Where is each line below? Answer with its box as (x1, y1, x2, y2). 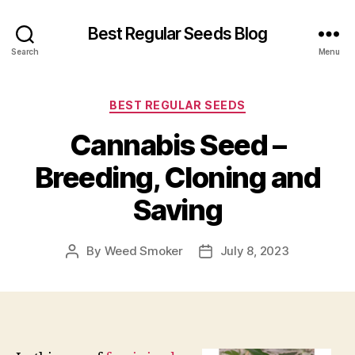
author (71, 261, 109, 277)
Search (11, 46, 39, 56)
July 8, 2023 (219, 242, 289, 258)
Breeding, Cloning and (34, 159, 321, 195)
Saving (132, 192, 223, 227)
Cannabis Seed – (69, 127, 286, 162)
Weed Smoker (104, 242, 183, 258)
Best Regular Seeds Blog (87, 23, 268, 44)
